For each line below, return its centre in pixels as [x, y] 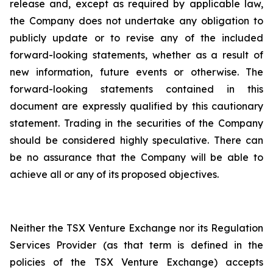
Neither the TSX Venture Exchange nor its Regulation [136, 228]
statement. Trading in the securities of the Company [136, 123]
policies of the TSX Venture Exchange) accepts [136, 262]
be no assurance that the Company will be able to [136, 157]
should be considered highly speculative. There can [136, 140]
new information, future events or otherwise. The [136, 72]
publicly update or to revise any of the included [136, 38]
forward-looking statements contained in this [136, 89]
